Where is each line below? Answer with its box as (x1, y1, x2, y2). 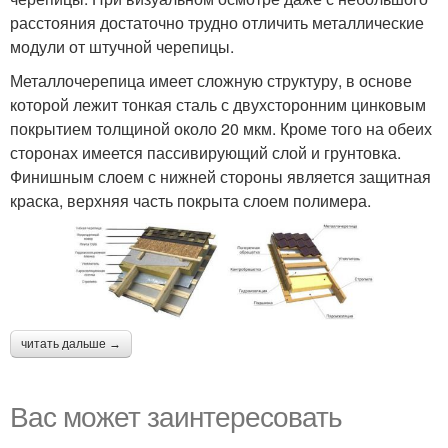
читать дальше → (21, 337, 121, 352)
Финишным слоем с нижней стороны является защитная (10, 164, 431, 188)
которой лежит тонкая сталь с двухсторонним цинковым (10, 92, 426, 116)
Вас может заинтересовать (10, 395, 342, 436)
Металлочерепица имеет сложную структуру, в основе (10, 68, 412, 92)
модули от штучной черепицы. (10, 34, 234, 58)
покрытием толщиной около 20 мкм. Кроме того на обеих (10, 116, 432, 140)
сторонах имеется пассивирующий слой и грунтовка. (10, 140, 401, 164)
